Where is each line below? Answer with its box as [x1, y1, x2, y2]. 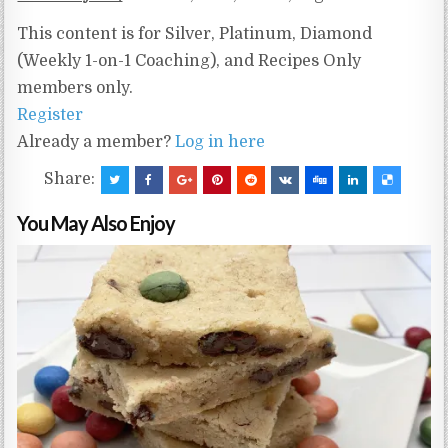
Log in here [175, 133, 266, 151]
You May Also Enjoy [17, 211, 176, 235]
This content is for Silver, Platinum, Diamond [17, 25, 373, 43]
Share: [43, 170, 99, 188]
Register [17, 106, 84, 124]
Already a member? [17, 133, 176, 151]
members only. [17, 79, 134, 97]
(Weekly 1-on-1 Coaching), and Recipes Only [17, 52, 362, 70]
